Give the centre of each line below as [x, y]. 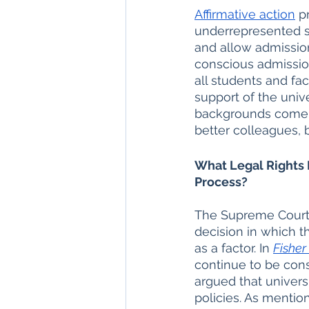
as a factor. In [234, 248]
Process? [221, 182]
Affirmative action [245, 14]
